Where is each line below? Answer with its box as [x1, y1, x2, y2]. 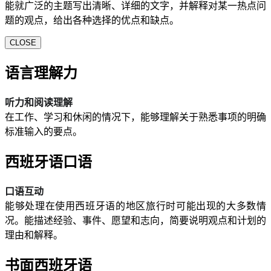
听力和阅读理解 [5, 97, 73, 108]
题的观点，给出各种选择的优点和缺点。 [5, 15, 179, 26]
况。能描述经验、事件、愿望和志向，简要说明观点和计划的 [5, 215, 266, 226]
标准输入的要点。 [5, 126, 82, 137]
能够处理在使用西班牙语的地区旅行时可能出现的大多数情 [5, 200, 266, 211]
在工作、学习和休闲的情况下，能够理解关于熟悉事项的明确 [5, 112, 266, 123]
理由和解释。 [5, 229, 63, 240]
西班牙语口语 [5, 154, 92, 170]
